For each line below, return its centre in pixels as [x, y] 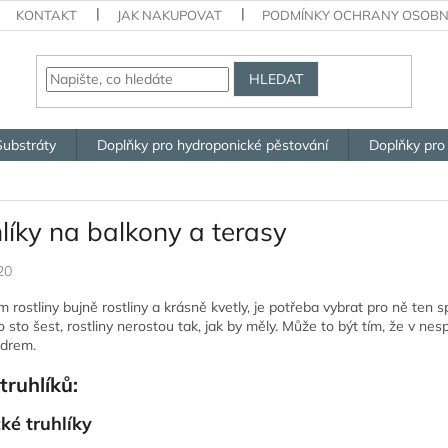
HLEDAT [276, 78]
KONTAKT [47, 15]
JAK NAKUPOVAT [170, 15]
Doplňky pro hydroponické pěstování [212, 145]
